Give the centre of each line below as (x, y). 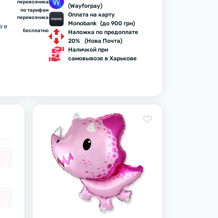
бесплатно (36, 30)
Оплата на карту (91, 15)
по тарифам (34, 10)
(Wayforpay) (85, 6)
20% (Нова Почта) (95, 41)
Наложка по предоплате (103, 32)
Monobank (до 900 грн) (101, 23)
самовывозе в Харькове (102, 58)
